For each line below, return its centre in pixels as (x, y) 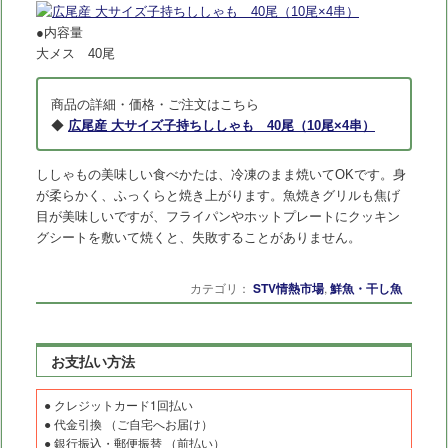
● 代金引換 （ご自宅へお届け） (128, 423)
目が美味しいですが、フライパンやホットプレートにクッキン (217, 217)
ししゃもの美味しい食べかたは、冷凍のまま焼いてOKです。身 (220, 175)
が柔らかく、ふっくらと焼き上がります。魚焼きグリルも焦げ (217, 196)
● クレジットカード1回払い (118, 404)
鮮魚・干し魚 (366, 288)
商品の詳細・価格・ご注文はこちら (154, 105)
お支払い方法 (93, 361)
